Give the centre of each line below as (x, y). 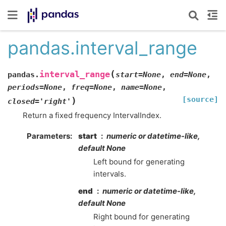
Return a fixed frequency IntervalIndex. (92, 115)
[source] (200, 99)
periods (23, 87)
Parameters (48, 136)
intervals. (110, 174)
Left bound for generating (139, 162)
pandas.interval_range (102, 48)
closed (21, 101)
